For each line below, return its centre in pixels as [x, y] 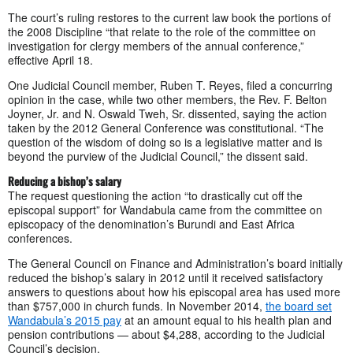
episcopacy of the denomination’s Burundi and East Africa [151, 223]
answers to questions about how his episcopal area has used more [174, 291]
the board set [299, 305]
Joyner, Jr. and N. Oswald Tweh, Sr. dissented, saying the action [167, 113]
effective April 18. [50, 59]
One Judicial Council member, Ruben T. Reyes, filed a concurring [170, 85]
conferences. [40, 238]
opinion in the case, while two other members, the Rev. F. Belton [167, 99]
